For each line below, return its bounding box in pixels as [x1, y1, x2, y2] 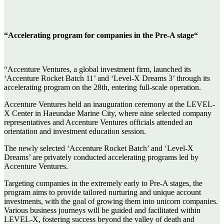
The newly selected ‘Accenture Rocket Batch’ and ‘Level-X [4, 143, 193, 152]
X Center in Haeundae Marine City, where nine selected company [4, 108, 211, 117]
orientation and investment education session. [4, 126, 146, 135]
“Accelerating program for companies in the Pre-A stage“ [4, 30, 198, 39]
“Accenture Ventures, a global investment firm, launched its [4, 64, 191, 73]
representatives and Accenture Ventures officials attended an [4, 117, 192, 126]
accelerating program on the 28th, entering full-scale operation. [4, 82, 201, 91]
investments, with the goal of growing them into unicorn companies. [4, 196, 218, 205]
